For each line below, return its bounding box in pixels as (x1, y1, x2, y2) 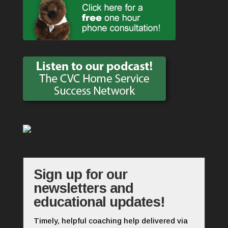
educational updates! (33, 194, 165, 210)
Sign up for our (33, 167, 127, 183)
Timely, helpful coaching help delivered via (33, 216, 188, 225)
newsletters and (33, 181, 133, 196)
